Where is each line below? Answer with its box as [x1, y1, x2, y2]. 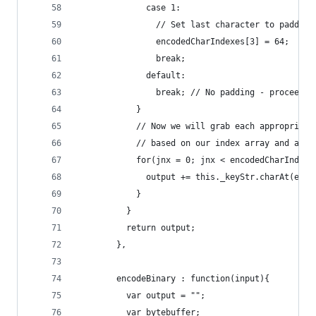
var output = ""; [77, 291, 205, 300]
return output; [77, 223, 195, 233]
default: [77, 71, 186, 80]
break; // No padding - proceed [77, 87, 304, 97]
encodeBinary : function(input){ [77, 274, 269, 284]
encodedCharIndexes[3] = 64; [77, 37, 289, 47]
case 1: [77, 3, 181, 13]
